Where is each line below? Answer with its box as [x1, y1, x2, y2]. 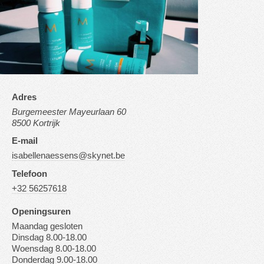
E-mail [12, 136, 38, 146]
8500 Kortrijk [12, 118, 60, 128]
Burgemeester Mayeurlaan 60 [12, 107, 126, 117]
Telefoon [12, 169, 47, 179]
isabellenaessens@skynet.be [12, 151, 125, 161]
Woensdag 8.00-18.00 [12, 243, 96, 253]
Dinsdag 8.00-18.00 [12, 232, 87, 242]
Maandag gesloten [12, 221, 82, 231]
